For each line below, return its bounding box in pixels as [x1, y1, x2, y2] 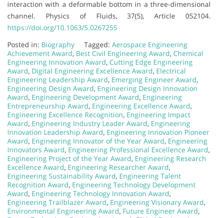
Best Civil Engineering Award [76, 48, 170, 58]
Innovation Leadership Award [7, 127, 103, 137]
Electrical [156, 66, 186, 75]
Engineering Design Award [7, 83, 94, 93]
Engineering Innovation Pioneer [107, 127, 209, 137]
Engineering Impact [127, 109, 190, 119]
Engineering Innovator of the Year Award [32, 136, 164, 145]
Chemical [173, 48, 203, 58]
